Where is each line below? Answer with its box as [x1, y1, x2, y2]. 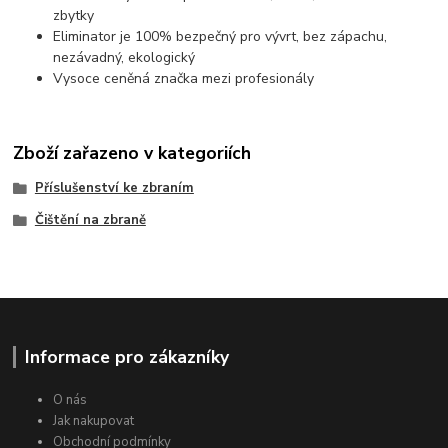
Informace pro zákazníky [24, 345, 229, 370]
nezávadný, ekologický [53, 48, 196, 68]
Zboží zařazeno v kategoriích [13, 140, 252, 165]
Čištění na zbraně [34, 210, 146, 229]
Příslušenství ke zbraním [34, 178, 194, 197]
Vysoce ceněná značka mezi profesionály [53, 69, 315, 89]
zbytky [53, 6, 95, 26]
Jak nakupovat [53, 412, 135, 431]
